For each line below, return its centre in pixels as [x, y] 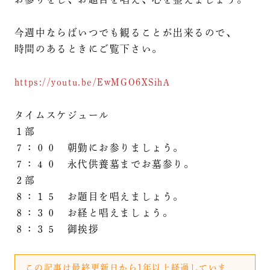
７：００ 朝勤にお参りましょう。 [99, 148]
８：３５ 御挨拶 [57, 229]
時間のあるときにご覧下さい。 [88, 49]
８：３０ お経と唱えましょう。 [94, 213]
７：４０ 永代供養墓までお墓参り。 [104, 164]
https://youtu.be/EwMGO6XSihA [92, 82]
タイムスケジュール [62, 115]
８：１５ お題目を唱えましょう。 [99, 197]
